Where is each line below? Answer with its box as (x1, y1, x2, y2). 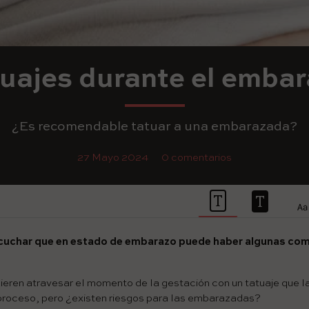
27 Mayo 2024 (77, 152, 148, 163)
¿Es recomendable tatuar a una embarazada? (12, 121, 297, 133)
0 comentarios (161, 152, 232, 163)
